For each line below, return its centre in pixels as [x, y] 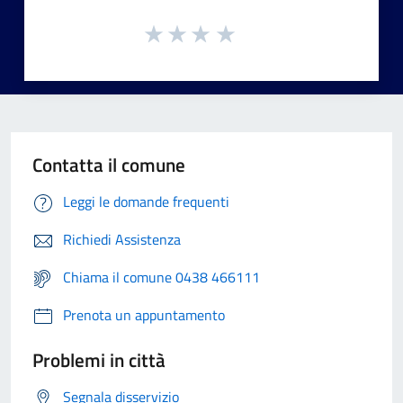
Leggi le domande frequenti [146, 202]
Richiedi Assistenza [122, 240]
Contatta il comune [109, 165]
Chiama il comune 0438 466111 [161, 278]
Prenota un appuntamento [144, 315]
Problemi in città [99, 360]
